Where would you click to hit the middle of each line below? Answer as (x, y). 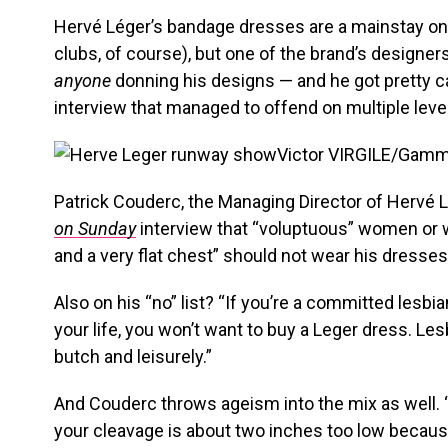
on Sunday (95, 228)
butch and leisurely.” (133, 356)
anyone (82, 80)
